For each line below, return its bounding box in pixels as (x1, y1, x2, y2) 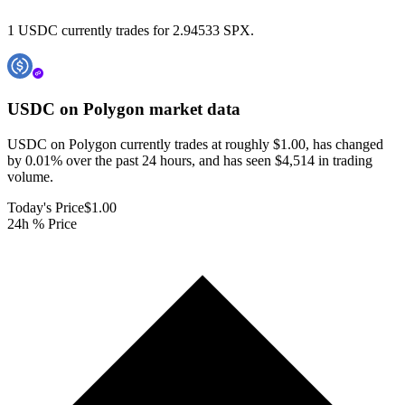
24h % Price (7, 215, 77, 231)
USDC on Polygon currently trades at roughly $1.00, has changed (7, 136, 383, 152)
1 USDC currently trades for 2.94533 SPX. (7, 23, 254, 39)
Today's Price (7, 199, 84, 215)
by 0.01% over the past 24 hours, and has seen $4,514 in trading (7, 152, 372, 168)
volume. (7, 168, 53, 184)
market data (145, 99, 240, 119)
